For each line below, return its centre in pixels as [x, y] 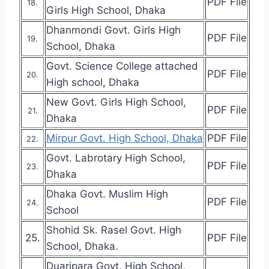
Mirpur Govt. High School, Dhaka [125, 138]
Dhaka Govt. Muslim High [107, 194]
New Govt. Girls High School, [116, 102]
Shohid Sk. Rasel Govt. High [114, 230]
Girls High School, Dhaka [106, 10]
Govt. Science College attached [122, 66]
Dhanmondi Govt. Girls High [113, 30]
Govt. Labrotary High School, [116, 158]
